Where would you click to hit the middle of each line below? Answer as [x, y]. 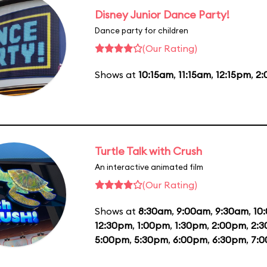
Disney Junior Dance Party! [162, 14]
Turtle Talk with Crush [148, 151]
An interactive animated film [149, 167]
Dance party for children [142, 30]
